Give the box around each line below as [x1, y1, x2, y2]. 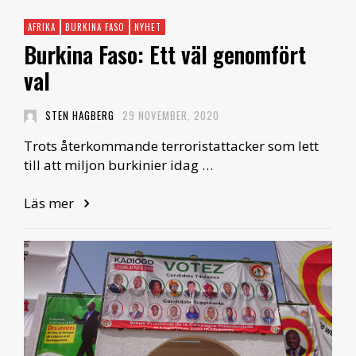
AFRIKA [28, 21, 56, 34]
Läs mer [24, 194, 77, 213]
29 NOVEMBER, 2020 [122, 107, 219, 124]
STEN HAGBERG [44, 107, 114, 124]
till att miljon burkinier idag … [24, 156, 213, 175]
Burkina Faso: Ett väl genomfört [24, 38, 306, 72]
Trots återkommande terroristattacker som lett [24, 137, 319, 156]
